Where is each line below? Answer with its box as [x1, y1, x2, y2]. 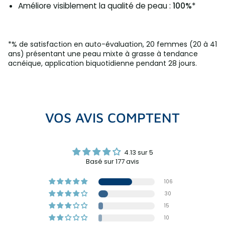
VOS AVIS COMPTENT [45, 109, 180, 126]
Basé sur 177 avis [86, 156, 139, 166]
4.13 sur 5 [124, 147, 153, 157]
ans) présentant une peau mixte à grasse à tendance [8, 48, 198, 59]
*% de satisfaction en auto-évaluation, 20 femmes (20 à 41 [8, 39, 217, 49]
